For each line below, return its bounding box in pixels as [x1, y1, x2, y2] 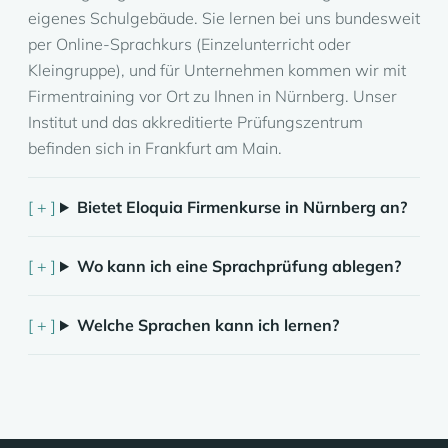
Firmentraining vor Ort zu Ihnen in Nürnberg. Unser [28, 86, 397, 106]
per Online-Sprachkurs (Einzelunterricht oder [28, 34, 351, 54]
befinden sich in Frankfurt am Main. [28, 138, 282, 158]
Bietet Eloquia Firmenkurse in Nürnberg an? [76, 197, 407, 217]
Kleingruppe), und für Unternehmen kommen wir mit [28, 60, 406, 80]
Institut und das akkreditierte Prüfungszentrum [28, 112, 363, 132]
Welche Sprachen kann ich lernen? [76, 315, 339, 335]
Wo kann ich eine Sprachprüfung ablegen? [76, 256, 401, 276]
